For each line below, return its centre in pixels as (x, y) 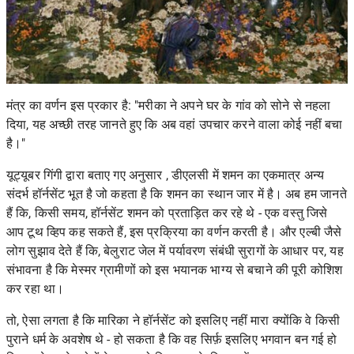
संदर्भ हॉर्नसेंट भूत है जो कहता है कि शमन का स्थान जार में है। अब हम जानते (177, 194)
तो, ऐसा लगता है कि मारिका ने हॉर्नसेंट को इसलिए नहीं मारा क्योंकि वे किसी (173, 320)
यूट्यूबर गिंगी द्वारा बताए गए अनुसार (85, 175)
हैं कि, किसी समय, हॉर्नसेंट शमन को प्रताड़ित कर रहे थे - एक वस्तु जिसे (167, 213)
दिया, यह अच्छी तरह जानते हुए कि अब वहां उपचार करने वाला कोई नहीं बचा (175, 124)
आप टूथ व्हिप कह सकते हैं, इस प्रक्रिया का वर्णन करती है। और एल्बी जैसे (174, 232)
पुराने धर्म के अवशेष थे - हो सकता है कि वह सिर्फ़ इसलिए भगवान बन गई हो (171, 339)
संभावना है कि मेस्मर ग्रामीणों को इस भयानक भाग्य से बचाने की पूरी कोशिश (175, 270)
